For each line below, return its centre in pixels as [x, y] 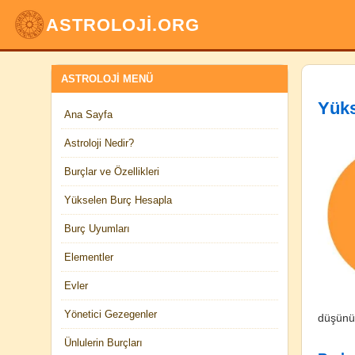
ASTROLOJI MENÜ [107, 79]
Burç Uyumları [97, 229]
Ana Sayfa [88, 115]
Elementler [89, 257]
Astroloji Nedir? [99, 143]
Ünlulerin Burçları [103, 343]
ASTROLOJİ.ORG [123, 25]
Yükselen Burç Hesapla [118, 200]
